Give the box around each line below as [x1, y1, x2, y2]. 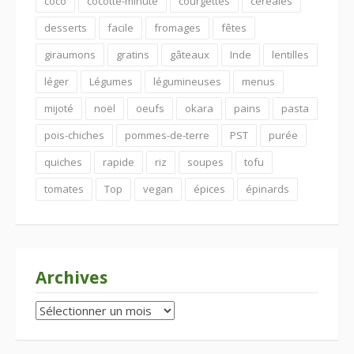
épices [194, 181, 225, 196]
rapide [103, 154, 134, 169]
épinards [246, 181, 289, 196]
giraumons [44, 47, 96, 62]
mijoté [44, 100, 73, 115]
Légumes [89, 73, 133, 88]
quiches [44, 154, 82, 169]
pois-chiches [44, 127, 104, 142]
